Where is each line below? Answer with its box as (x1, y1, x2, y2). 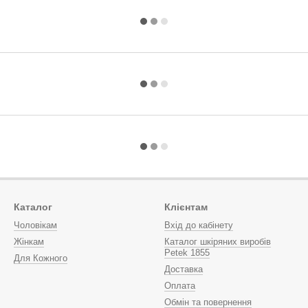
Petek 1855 (164, 247, 210, 258)
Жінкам (14, 236, 44, 247)
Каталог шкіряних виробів (164, 236, 271, 247)
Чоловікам (14, 220, 57, 230)
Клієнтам (164, 201, 208, 212)
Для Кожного (14, 253, 67, 263)
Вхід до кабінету (164, 220, 233, 230)
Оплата (164, 280, 195, 291)
